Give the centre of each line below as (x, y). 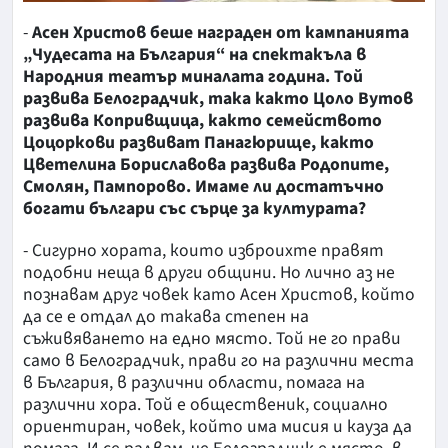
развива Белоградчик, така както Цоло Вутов (218, 98)
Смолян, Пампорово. (107, 186)
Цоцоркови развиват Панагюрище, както (198, 142)
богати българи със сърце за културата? (194, 208)
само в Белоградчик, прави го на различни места (218, 360)
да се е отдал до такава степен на (166, 316)
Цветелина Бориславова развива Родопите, (206, 164)
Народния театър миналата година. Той (193, 76)
